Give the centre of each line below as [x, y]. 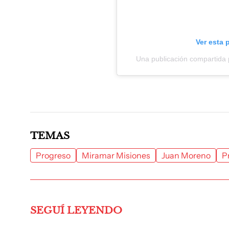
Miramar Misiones [116, 155]
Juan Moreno [186, 155]
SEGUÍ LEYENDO [76, 210]
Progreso [53, 155]
